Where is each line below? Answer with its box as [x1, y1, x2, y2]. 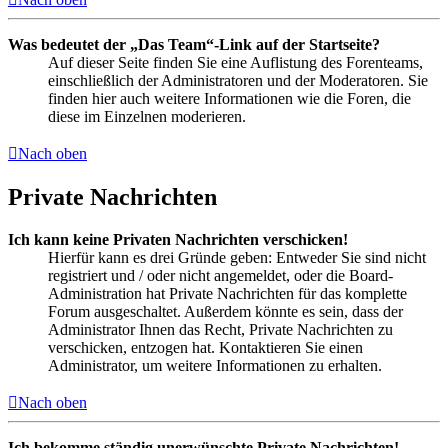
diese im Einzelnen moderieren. [48, 108, 246, 126]
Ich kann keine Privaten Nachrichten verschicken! [8, 231, 348, 249]
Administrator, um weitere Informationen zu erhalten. [48, 357, 382, 375]
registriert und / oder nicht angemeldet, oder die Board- [48, 267, 393, 285]
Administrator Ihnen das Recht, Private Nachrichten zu [48, 321, 393, 339]
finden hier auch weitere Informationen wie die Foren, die [48, 90, 411, 108]
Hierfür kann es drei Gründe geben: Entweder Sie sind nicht [48, 249, 426, 267]
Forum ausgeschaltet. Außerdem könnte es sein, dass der [48, 303, 403, 321]
